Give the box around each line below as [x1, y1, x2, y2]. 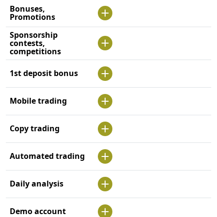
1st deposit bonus [10, 68, 78, 79]
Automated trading [10, 151, 85, 162]
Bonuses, [10, 3, 45, 15]
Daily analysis [10, 178, 63, 189]
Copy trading [10, 123, 60, 134]
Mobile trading [10, 95, 67, 107]
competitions [10, 46, 61, 57]
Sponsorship [10, 30, 58, 41]
